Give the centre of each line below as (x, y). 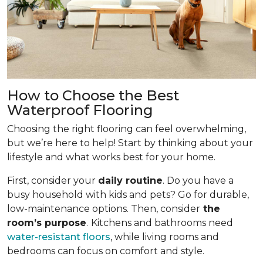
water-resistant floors (59, 237)
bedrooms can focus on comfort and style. (106, 251)
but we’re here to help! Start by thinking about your (130, 143)
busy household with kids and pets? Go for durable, (128, 195)
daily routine (130, 181)
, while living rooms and (165, 237)
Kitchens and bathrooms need (162, 223)
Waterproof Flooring (80, 110)
